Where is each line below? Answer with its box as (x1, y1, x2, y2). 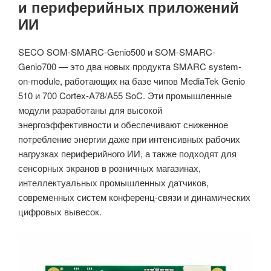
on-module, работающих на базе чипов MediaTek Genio (18, 74, 245, 88)
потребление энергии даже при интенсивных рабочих (18, 132, 240, 146)
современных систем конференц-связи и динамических (18, 191, 250, 204)
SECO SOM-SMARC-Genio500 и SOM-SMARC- (18, 45, 215, 59)
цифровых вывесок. (18, 205, 102, 218)
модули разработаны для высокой (18, 103, 162, 117)
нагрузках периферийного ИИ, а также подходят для (18, 147, 237, 160)
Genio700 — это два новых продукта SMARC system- (18, 60, 241, 73)
